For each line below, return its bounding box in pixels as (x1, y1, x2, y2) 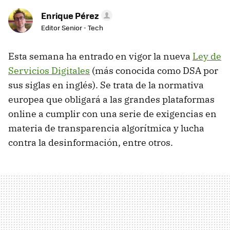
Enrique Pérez (41, 9, 99, 22)
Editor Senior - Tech (41, 23, 103, 33)
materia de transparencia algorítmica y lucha (8, 122, 204, 135)
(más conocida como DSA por (90, 65, 218, 77)
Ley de (193, 50, 221, 63)
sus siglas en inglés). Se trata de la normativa (8, 79, 204, 91)
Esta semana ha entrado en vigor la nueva (8, 50, 193, 63)
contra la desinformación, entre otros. (8, 137, 173, 149)
